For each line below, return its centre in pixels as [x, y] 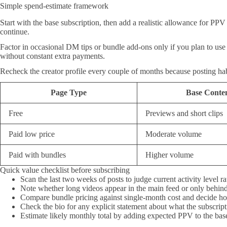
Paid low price [32, 134]
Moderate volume [174, 134]
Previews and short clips [184, 113]
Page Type [69, 92]
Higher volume [169, 155]
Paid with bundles [37, 155]
